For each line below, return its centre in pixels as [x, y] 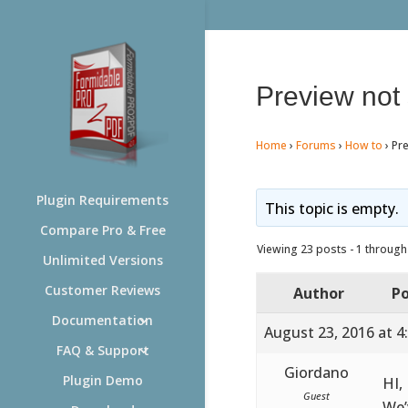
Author [318, 293]
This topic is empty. [332, 208]
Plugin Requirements [102, 200]
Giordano [316, 372]
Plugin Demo [102, 380]
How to [363, 145]
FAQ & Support [102, 350]
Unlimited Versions [102, 260]
